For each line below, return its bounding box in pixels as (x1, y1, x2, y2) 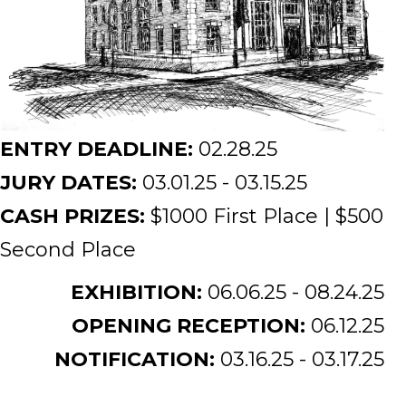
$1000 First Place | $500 (150, 203, 383, 228)
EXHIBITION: (71, 279, 208, 304)
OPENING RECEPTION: (72, 313, 311, 338)
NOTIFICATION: (54, 346, 220, 372)
